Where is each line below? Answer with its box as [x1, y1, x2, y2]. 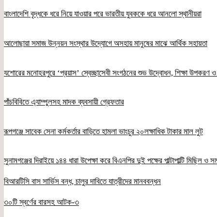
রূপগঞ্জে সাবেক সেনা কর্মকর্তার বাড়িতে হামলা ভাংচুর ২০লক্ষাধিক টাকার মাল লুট [4, 126, 203, 136]
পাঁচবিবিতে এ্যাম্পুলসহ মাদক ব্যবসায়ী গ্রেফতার [4, 97, 124, 107]
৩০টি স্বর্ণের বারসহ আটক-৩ [4, 197, 79, 207]
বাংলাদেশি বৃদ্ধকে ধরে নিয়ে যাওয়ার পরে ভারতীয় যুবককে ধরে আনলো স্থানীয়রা [4, 9, 201, 19]
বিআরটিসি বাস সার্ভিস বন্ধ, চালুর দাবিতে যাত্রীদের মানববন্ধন [4, 177, 161, 186]
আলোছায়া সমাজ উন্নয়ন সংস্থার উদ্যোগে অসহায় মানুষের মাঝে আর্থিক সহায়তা [4, 39, 207, 48]
